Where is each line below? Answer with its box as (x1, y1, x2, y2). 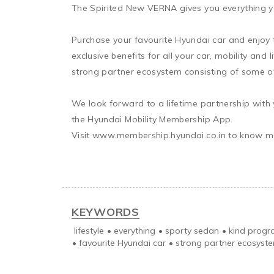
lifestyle (74, 224, 104, 236)
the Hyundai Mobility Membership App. (72, 113, 233, 125)
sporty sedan (165, 224, 219, 236)
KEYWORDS (72, 204, 140, 219)
